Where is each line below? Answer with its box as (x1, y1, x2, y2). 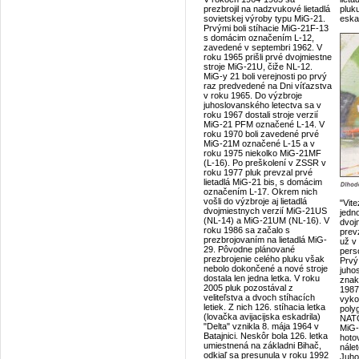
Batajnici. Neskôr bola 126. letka (204, 331, 328, 341)
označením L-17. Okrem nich (204, 187, 317, 196)
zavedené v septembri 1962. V (204, 42, 322, 52)
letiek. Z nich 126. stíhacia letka (204, 302, 325, 312)
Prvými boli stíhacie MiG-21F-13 (204, 23, 329, 33)
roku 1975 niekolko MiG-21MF (204, 148, 321, 158)
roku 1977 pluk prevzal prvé (204, 167, 313, 177)
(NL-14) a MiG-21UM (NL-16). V (204, 216, 329, 225)
